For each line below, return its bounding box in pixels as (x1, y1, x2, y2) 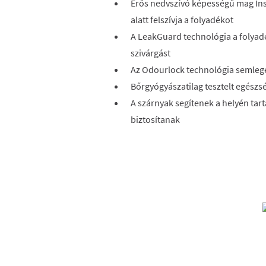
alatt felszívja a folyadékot (131, 14, 233, 26)
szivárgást (131, 47, 170, 59)
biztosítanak (131, 113, 183, 125)
